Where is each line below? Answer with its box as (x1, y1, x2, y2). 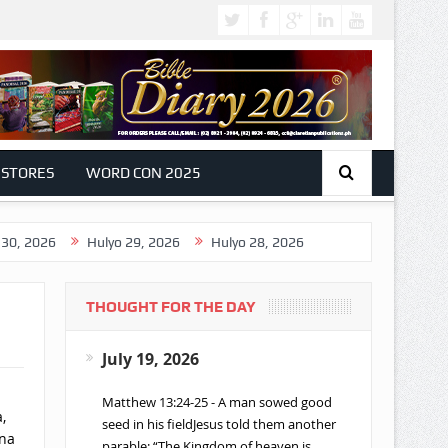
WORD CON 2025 (85, 164, 201, 182)
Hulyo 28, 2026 (162, 234, 256, 250)
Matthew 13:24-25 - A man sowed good (101, 393, 332, 411)
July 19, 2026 (101, 348, 199, 370)
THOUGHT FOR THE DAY (85, 298, 256, 316)
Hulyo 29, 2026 (38, 234, 132, 250)
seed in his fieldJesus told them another (101, 415, 336, 433)
